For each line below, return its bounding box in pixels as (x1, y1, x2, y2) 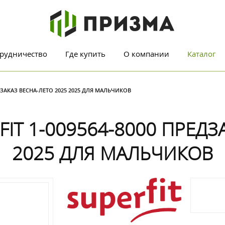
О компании (124, 49, 169, 59)
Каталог (187, 49, 215, 59)
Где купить (65, 49, 105, 59)
